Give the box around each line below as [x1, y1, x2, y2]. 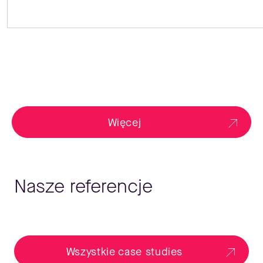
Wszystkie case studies [66, 245, 183, 259]
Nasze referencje [14, 174, 153, 200]
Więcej [107, 116, 141, 130]
